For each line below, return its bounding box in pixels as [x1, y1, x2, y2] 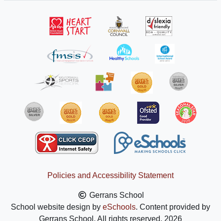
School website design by [11, 203, 103, 211]
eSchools [103, 203, 136, 211]
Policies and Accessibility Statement [47, 171, 174, 180]
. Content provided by [136, 203, 210, 211]
